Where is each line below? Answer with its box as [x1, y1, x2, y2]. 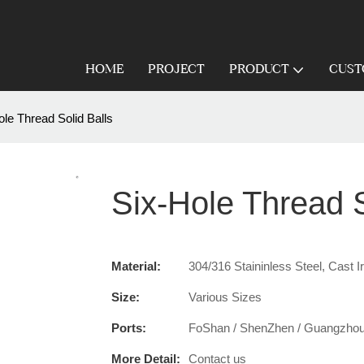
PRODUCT [229, 62, 289, 77]
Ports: [111, 321, 146, 336]
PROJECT [148, 62, 205, 77]
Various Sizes [188, 290, 262, 305]
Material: [111, 259, 161, 274]
